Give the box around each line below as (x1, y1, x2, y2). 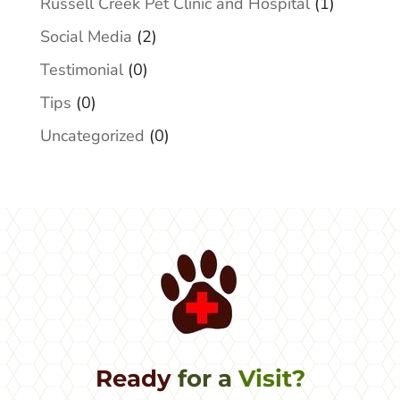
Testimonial (39, 59, 123, 81)
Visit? (237, 363, 305, 393)
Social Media (39, 26, 132, 48)
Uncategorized (39, 125, 145, 147)
